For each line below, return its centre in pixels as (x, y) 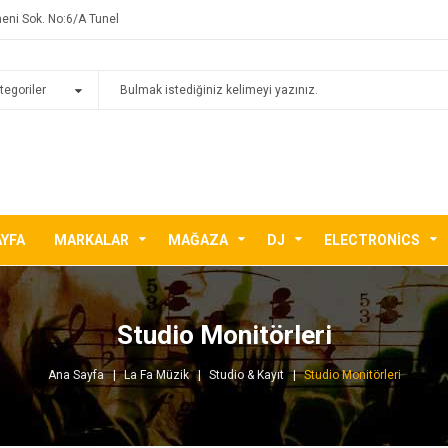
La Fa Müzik (156, 375)
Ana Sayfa (75, 375)
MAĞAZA (197, 240)
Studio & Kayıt (246, 375)
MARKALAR (91, 240)
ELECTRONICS (371, 240)
